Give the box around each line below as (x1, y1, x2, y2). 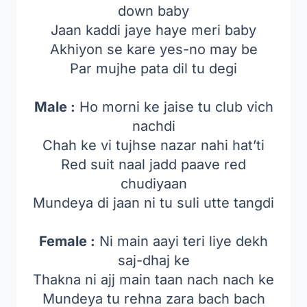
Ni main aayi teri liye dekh (95, 233, 268, 249)
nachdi (132, 118, 175, 134)
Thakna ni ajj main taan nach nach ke (33, 271, 274, 288)
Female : (39, 233, 95, 249)
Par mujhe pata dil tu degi (70, 60, 237, 77)
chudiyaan (120, 175, 187, 192)
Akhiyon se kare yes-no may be (49, 41, 258, 58)
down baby (118, 3, 189, 19)
